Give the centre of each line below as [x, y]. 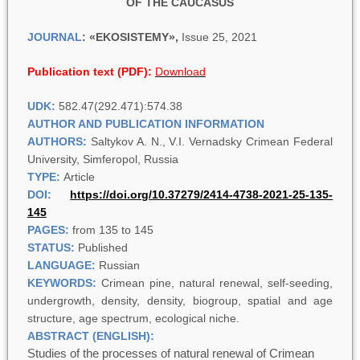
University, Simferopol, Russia [102, 159]
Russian [119, 265]
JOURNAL [54, 37]
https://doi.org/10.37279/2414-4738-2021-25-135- [202, 194]
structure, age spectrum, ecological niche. [133, 318]
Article [79, 176]
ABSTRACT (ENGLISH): [90, 335]
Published [102, 247]
